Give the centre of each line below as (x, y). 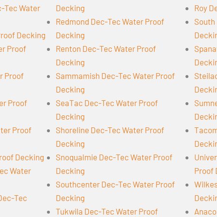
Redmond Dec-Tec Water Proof (110, 21)
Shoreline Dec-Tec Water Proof (110, 130)
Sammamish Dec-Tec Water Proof (115, 75)
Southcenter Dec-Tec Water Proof (115, 184)
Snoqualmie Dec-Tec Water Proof (114, 157)
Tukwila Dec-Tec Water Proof (107, 211)
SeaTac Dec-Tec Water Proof (107, 102)
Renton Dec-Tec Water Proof (106, 48)
